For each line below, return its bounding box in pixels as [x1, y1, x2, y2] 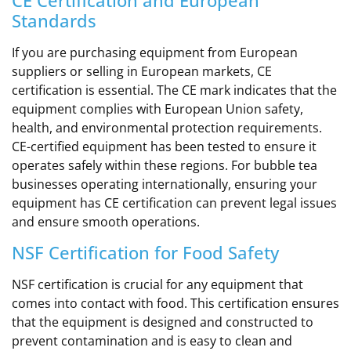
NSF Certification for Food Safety [12, 241, 279, 265]
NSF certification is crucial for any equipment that [12, 276, 303, 294]
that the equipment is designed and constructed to [12, 313, 313, 331]
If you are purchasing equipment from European [12, 43, 298, 61]
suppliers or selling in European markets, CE [12, 62, 272, 80]
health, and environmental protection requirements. [12, 118, 322, 136]
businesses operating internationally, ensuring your [12, 175, 317, 193]
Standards [12, 8, 96, 32]
